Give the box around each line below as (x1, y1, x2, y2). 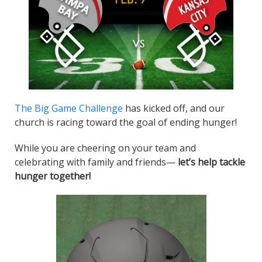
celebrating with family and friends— (15, 156, 178, 169)
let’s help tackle (178, 156, 245, 169)
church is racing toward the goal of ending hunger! (15, 116, 237, 129)
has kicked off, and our (123, 102, 225, 115)
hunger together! (15, 170, 91, 183)
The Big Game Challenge (15, 102, 123, 115)
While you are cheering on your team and (15, 142, 196, 155)
